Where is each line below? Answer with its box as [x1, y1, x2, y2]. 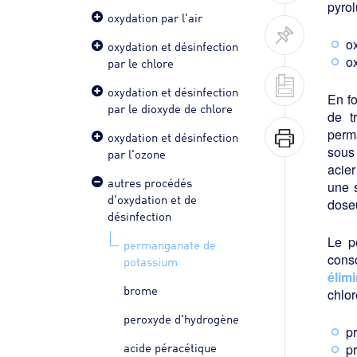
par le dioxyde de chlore [108, 100, 233, 116]
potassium [124, 253, 178, 269]
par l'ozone [108, 145, 166, 162]
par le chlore [108, 54, 174, 71]
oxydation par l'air [108, 9, 202, 25]
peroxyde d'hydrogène [124, 310, 239, 327]
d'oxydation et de [108, 190, 197, 207]
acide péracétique [124, 339, 217, 355]
